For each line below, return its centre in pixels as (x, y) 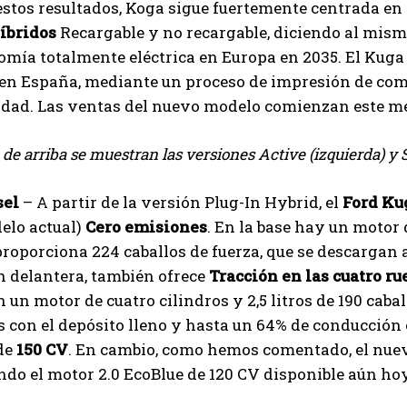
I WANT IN (192, 395)
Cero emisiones (146, 226)
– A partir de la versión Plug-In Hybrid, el (181, 202)
